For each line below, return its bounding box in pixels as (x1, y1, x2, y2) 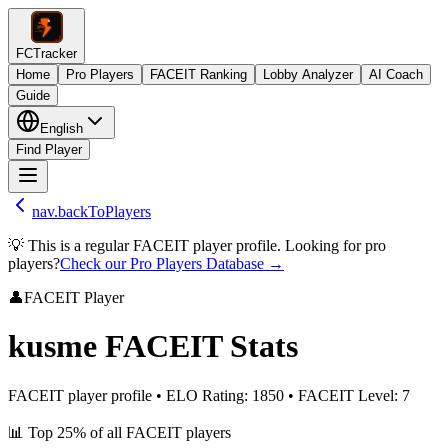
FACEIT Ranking (150, 67, 247, 82)
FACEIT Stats (105, 328, 298, 365)
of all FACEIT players (86, 423, 231, 441)
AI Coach (369, 67, 423, 82)
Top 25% (28, 423, 86, 441)
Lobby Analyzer (263, 67, 353, 82)
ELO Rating (166, 386, 244, 404)
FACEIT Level (298, 386, 394, 404)
